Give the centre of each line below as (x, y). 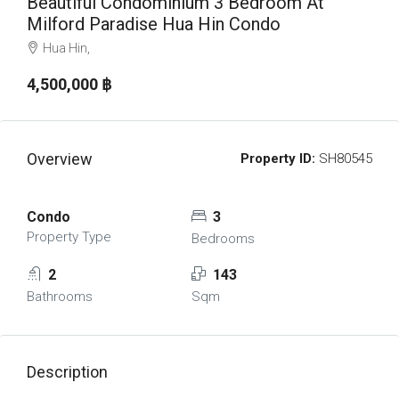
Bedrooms (223, 239)
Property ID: (278, 159)
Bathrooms (60, 297)
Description (67, 372)
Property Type (69, 237)
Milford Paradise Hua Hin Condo (154, 24)
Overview (60, 159)
